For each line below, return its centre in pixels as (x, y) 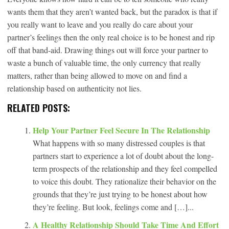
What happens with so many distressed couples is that (119, 143)
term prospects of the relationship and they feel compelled (125, 168)
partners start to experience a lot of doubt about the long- (123, 155)
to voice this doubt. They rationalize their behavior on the (124, 181)
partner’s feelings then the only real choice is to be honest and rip (111, 37)
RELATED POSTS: (39, 108)
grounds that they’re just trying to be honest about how (120, 194)
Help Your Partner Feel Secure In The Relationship (121, 130)
